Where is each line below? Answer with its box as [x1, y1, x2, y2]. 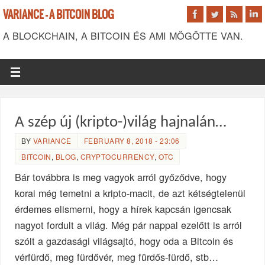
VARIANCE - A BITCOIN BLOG [3, 9, 114, 21]
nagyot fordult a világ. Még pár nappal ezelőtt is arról [15, 218, 243, 232]
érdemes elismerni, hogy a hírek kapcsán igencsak [15, 202, 232, 216]
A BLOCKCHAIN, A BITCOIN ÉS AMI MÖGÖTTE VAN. [3, 28, 243, 43]
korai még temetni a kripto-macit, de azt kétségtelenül [15, 186, 246, 201]
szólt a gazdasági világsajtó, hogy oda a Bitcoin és [15, 234, 234, 248]
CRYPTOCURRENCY [80, 151, 154, 162]
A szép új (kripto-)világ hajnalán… [15, 115, 227, 131]
